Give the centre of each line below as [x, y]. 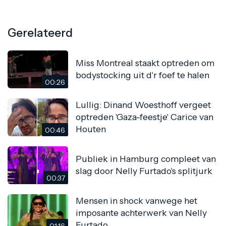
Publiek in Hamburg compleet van [146, 159]
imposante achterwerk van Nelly [141, 213]
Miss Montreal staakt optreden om [145, 63]
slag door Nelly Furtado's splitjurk [144, 171]
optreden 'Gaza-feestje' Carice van [145, 117]
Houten [91, 129]
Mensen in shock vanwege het [136, 201]
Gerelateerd [40, 33]
